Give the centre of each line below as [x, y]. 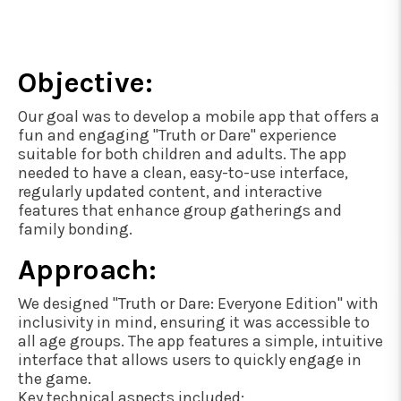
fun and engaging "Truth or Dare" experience [177, 135]
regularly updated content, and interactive [170, 191]
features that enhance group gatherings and [180, 210]
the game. [55, 378]
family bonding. [75, 229]
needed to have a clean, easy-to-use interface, [183, 172]
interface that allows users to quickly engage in [190, 359]
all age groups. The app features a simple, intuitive [200, 341]
